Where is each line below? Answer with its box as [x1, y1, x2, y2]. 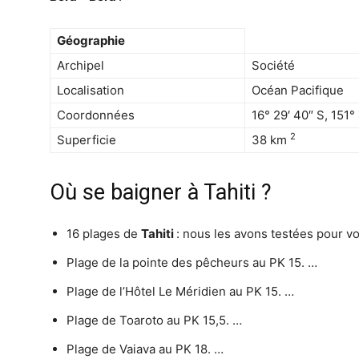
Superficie [57, 132, 116, 147]
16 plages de [67, 226, 141, 241]
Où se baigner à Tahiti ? [50, 179, 272, 205]
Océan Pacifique [252, 83, 344, 98]
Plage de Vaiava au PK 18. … [67, 341, 224, 357]
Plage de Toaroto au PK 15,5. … [67, 313, 242, 328]
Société [252, 58, 295, 73]
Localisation [57, 83, 124, 98]
